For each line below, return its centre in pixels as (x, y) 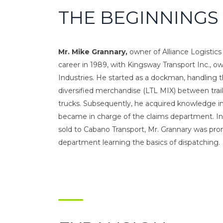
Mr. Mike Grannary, (93, 52)
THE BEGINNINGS (138, 17)
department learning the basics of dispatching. (139, 142)
